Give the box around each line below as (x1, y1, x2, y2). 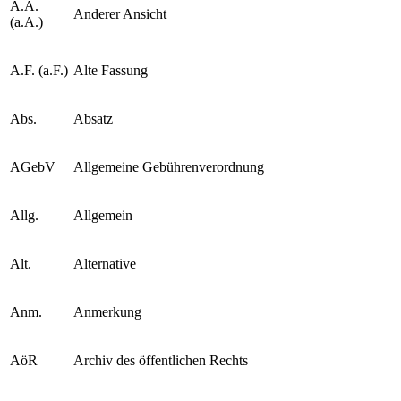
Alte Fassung (73, 62, 148, 78)
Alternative (73, 255, 136, 271)
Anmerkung (73, 303, 141, 320)
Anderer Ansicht (73, 5, 166, 21)
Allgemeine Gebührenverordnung (73, 158, 264, 175)
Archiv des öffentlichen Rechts (73, 352, 248, 368)
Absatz (73, 110, 113, 126)
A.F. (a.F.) (10, 62, 68, 78)
